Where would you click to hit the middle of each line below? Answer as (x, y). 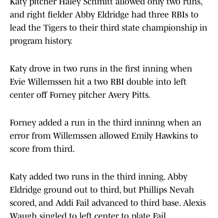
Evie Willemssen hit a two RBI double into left (98, 82)
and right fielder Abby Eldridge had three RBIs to (104, 15)
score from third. (42, 149)
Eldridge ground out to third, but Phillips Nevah (102, 190)
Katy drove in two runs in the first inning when (101, 69)
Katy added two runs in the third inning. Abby (99, 177)
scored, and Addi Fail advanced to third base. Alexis (108, 203)
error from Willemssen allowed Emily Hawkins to (104, 136)
